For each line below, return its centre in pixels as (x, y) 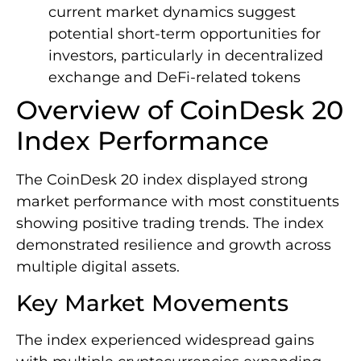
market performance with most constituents (178, 202)
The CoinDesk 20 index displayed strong (162, 180)
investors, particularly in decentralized (186, 56)
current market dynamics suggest (172, 12)
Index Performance (143, 141)
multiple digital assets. (98, 267)
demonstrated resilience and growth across (174, 245)
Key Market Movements (152, 303)
